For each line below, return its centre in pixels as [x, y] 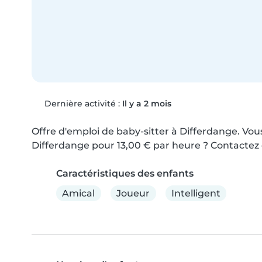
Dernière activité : [82, 104]
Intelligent [196, 193]
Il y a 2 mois [146, 104]
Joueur [133, 193]
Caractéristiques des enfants [125, 174]
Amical [79, 193]
